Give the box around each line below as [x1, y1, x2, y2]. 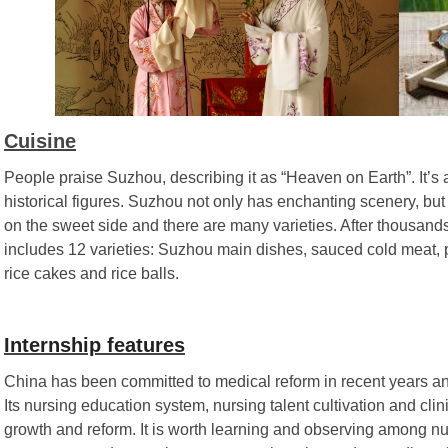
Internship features [4, 333, 185, 356]
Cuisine [4, 129, 76, 152]
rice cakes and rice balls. [4, 264, 179, 282]
